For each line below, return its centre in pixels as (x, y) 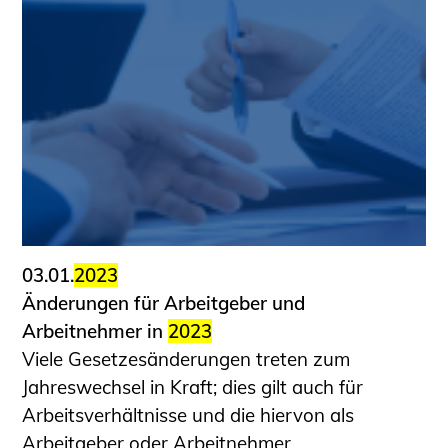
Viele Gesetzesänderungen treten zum (186, 359)
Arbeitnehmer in (95, 331)
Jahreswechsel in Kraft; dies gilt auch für (193, 387)
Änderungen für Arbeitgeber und (164, 303)
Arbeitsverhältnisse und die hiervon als (188, 415)
